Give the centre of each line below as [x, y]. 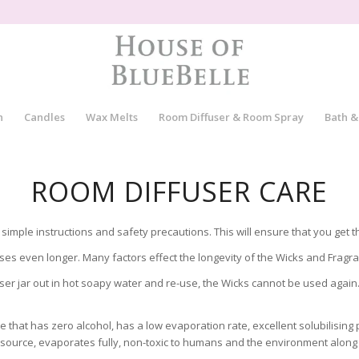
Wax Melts [111, 117]
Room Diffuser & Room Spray [231, 117]
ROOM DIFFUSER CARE [179, 192]
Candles [44, 117]
